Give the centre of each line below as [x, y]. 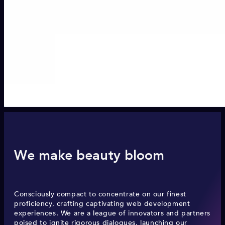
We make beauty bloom [89, 156]
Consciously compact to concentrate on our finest [100, 194]
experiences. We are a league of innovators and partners [113, 213]
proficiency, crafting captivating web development [102, 204]
